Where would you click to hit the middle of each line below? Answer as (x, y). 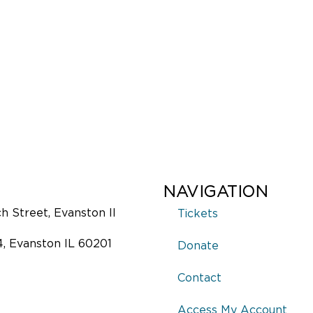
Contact (199, 278)
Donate (198, 246)
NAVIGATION (216, 192)
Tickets (198, 213)
